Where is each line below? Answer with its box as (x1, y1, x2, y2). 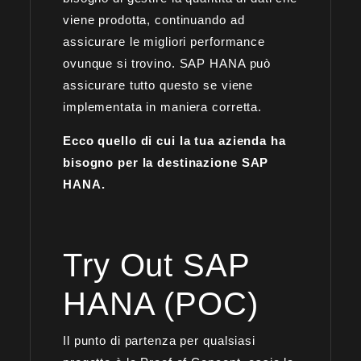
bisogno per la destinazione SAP (63, 155, 269, 169)
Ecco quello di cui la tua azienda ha (63, 133, 286, 147)
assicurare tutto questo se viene (63, 77, 254, 92)
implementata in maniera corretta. (63, 99, 263, 114)
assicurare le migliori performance (63, 34, 265, 48)
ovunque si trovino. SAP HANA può (63, 56, 272, 70)
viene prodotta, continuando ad (63, 12, 245, 27)
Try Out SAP (63, 247, 250, 283)
